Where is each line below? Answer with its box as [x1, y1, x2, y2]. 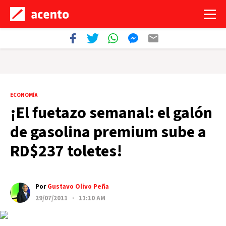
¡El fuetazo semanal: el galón [10, 101, 212, 125]
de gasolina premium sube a [10, 121, 206, 144]
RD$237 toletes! [10, 140, 123, 163]
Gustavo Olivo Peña [47, 182, 109, 191]
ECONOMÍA [10, 91, 37, 99]
